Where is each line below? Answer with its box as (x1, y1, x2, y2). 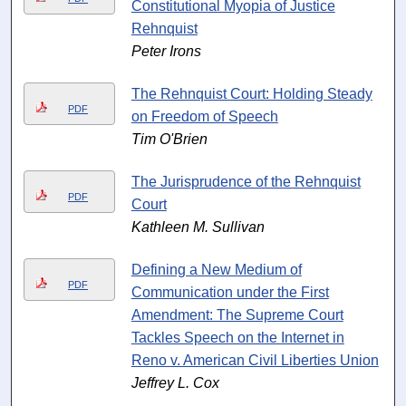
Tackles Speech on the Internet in (130, 330, 344, 346)
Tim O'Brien (130, 131, 208, 148)
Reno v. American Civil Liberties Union (130, 353, 379, 369)
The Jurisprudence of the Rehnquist (130, 174, 361, 190)
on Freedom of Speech (130, 109, 278, 125)
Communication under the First (130, 285, 329, 301)
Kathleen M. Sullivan (130, 219, 265, 236)
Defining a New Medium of (130, 262, 302, 278)
